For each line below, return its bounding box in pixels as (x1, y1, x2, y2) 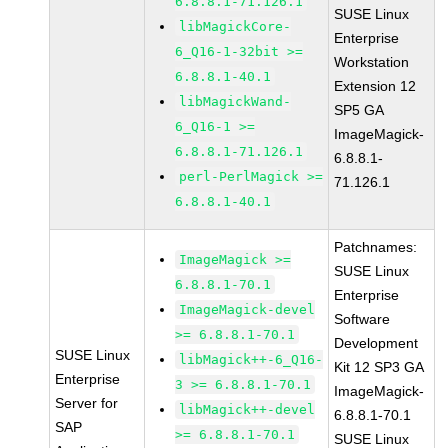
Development (334, 335, 419, 351)
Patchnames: (334, 239, 418, 255)
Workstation (334, 54, 410, 70)
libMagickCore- (179, 19, 292, 34)
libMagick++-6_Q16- (179, 352, 324, 367)
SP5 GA (334, 102, 385, 118)
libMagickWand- (179, 94, 292, 109)
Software (334, 311, 391, 327)
